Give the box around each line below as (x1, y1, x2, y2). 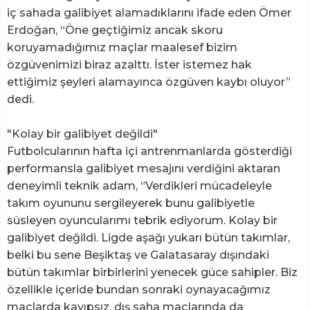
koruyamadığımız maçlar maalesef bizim (7, 41, 237, 55)
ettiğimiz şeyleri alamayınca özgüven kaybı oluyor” (7, 75, 291, 89)
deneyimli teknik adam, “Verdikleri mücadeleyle (7, 179, 272, 193)
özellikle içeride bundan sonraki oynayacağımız (7, 283, 271, 297)
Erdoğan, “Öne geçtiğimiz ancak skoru (7, 24, 223, 37)
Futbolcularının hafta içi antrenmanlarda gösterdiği (7, 145, 292, 158)
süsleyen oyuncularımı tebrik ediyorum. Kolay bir (7, 214, 277, 228)
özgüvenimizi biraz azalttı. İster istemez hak (7, 58, 252, 72)
